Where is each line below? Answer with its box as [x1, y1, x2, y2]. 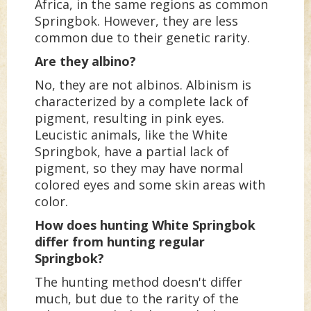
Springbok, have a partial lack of [35, 143, 229, 160]
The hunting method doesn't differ [35, 274, 242, 291]
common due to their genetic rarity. [35, 29, 250, 47]
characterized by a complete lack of [35, 93, 249, 110]
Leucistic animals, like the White [35, 126, 228, 144]
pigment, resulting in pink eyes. [35, 110, 224, 127]
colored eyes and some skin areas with [35, 176, 265, 194]
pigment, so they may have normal [35, 160, 243, 177]
